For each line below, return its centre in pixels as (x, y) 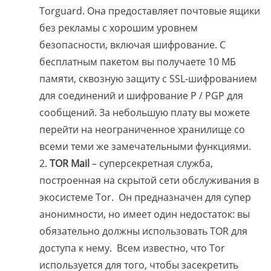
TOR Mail (71, 164)
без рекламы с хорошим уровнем (119, 28)
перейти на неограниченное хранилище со (142, 130)
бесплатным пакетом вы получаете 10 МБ (138, 62)
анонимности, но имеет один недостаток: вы (145, 214)
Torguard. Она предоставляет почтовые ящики (150, 11)
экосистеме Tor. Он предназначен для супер (145, 198)
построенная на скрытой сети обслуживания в (149, 181)
